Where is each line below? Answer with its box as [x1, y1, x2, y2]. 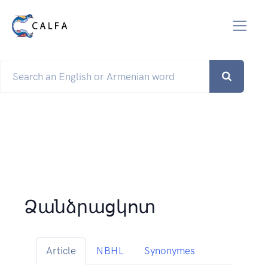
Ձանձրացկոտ [24, 196, 156, 218]
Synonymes [144, 245, 195, 257]
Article [46, 245, 76, 257]
